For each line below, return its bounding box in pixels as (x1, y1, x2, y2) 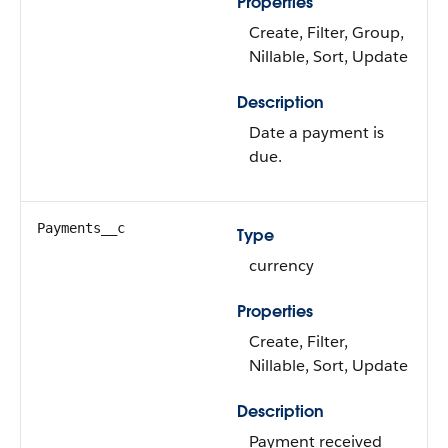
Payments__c (37, 220, 125, 236)
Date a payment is (249, 122, 384, 143)
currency (249, 255, 314, 276)
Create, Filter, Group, (249, 22, 404, 43)
